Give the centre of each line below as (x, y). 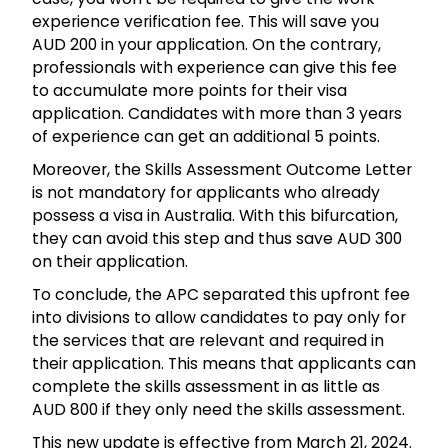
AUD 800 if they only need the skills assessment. (220, 409)
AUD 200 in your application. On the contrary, (206, 44)
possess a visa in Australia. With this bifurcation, (215, 215)
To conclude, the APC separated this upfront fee (221, 294)
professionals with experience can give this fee (214, 67)
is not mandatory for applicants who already (206, 192)
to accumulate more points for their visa (189, 90)
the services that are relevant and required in (208, 340)
